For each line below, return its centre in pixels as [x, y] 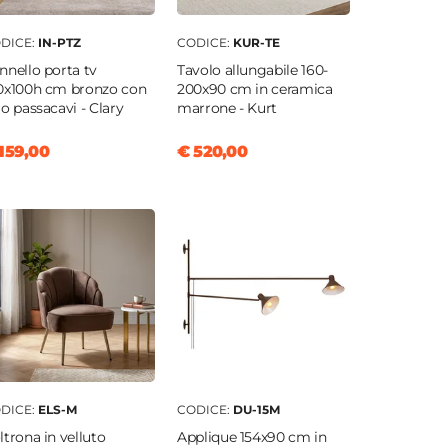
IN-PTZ [59, 43]
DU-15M [256, 410]
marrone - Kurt [227, 108]
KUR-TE [256, 43]
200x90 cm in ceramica [254, 89]
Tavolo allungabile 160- [252, 70]
